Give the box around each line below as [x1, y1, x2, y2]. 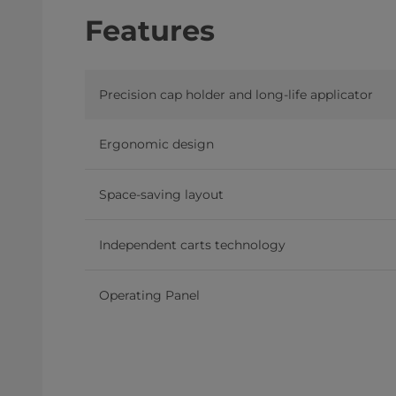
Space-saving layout [99, 187, 224, 203]
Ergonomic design [99, 136, 214, 153]
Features [85, 13, 215, 49]
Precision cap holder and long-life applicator [99, 87, 373, 103]
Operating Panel [99, 287, 200, 304]
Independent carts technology [99, 237, 286, 254]
